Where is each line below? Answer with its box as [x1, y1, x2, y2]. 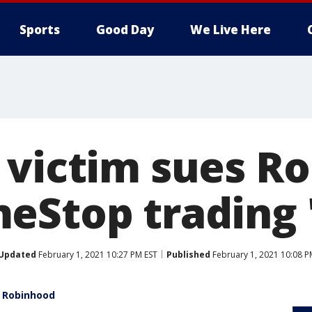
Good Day [96, 22, 154, 38]
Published [166, 248, 210, 260]
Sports [19, 22, 60, 38]
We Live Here [190, 22, 271, 38]
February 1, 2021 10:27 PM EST [36, 248, 157, 260]
